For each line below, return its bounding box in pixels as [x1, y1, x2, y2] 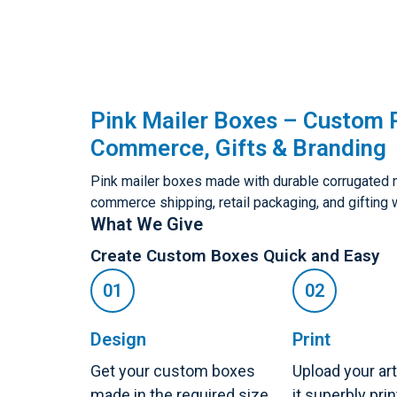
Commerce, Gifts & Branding [90, 135, 386, 161]
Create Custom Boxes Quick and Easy [90, 245, 379, 266]
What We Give [90, 214, 203, 235]
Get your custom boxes [90, 362, 255, 380]
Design [90, 329, 146, 350]
